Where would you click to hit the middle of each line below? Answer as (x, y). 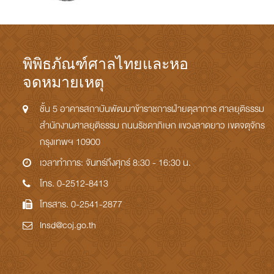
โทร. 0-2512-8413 (74, 183)
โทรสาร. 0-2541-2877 (81, 204)
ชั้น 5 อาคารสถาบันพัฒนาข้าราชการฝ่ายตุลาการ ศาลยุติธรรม (152, 109)
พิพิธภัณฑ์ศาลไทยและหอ (106, 64)
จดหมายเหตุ (63, 82)
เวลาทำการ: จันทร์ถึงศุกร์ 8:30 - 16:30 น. (115, 163)
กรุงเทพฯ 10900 (70, 142)
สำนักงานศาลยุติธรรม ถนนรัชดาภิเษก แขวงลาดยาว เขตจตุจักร (152, 125)
